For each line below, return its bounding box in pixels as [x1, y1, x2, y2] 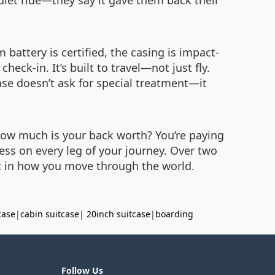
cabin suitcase [20, 208, 79, 220]
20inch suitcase [87, 208, 150, 220]
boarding [155, 208, 193, 220]
